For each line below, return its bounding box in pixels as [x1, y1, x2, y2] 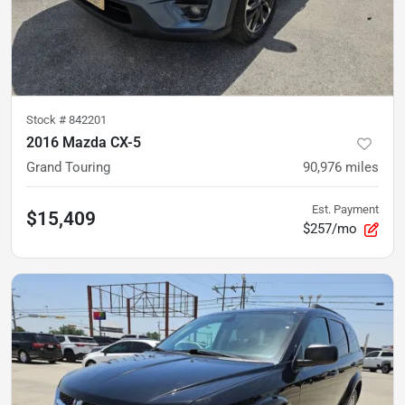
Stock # [26, 113, 69, 127]
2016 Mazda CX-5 [26, 134, 141, 152]
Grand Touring [26, 159, 110, 176]
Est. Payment [312, 202, 379, 217]
